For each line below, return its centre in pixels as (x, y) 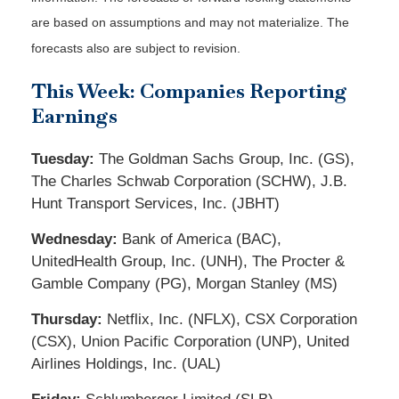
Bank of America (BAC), (199, 239)
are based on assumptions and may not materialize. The (190, 23)
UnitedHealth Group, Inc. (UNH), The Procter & (188, 261)
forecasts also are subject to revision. (136, 48)
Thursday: (67, 319)
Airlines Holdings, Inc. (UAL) (126, 363)
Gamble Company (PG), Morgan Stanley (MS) (184, 283)
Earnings (74, 115)
